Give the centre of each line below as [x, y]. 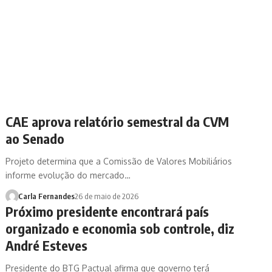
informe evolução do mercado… [68, 175]
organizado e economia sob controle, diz [120, 228]
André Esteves [47, 245]
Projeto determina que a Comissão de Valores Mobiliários [119, 161]
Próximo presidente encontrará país [107, 211]
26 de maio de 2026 [106, 196]
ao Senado [35, 138]
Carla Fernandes [46, 196]
